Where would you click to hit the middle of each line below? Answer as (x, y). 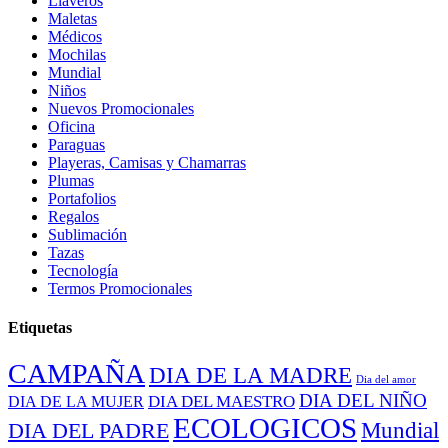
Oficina (71, 126)
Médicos (75, 36)
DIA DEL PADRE (88, 431)
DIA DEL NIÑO (363, 401)
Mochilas (77, 54)
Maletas (72, 18)
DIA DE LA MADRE (250, 376)
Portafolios (82, 198)
